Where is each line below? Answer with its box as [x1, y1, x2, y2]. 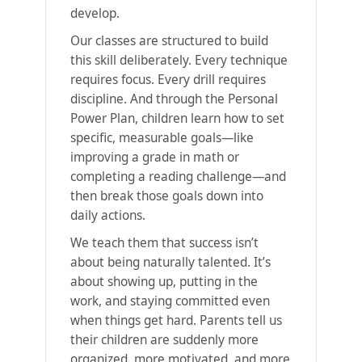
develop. [70, 4, 120, 22]
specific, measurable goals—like [70, 128, 254, 146]
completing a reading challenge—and [70, 167, 286, 185]
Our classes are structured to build [70, 32, 268, 49]
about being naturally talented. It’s [70, 253, 271, 271]
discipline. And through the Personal [70, 90, 278, 107]
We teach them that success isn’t [70, 234, 259, 251]
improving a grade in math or [70, 148, 239, 166]
